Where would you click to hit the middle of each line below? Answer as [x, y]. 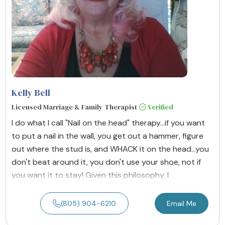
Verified [160, 107]
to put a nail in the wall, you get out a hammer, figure [107, 136]
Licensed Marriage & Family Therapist [74, 107]
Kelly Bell [31, 92]
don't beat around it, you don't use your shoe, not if [106, 162]
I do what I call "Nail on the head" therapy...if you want [108, 123]
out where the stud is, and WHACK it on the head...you [110, 149]
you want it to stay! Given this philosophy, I [90, 175]
